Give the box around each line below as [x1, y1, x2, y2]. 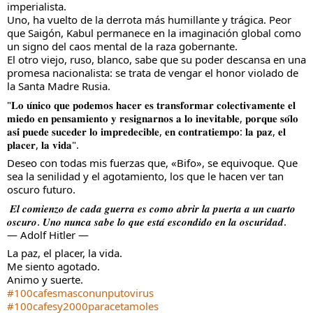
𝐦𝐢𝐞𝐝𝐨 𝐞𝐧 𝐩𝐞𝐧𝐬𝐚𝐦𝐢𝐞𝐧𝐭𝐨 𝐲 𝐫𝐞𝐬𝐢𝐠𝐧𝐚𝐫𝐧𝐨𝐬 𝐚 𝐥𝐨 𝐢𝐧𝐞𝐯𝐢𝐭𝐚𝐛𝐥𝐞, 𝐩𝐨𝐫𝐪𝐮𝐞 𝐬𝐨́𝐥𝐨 [7, 110, 298, 125]
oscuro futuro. [7, 182, 75, 197]
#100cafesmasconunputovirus [7, 286, 154, 300]
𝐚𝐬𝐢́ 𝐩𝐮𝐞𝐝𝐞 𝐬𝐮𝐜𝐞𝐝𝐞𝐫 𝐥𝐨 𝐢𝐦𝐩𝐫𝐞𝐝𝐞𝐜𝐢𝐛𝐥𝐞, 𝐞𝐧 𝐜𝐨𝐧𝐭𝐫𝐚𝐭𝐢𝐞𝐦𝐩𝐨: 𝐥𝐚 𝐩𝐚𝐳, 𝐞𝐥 [7, 124, 286, 138]
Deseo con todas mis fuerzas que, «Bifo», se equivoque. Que [7, 156, 298, 170]
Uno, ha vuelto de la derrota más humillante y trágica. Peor [7, 13, 291, 27]
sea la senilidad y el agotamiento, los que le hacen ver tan [7, 169, 284, 184]
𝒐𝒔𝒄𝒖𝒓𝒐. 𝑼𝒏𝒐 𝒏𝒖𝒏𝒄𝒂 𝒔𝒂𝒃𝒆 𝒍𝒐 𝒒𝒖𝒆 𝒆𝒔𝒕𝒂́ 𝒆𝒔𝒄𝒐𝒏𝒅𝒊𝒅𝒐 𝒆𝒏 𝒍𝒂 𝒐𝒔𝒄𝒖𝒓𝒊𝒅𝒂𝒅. [7, 214, 286, 228]
